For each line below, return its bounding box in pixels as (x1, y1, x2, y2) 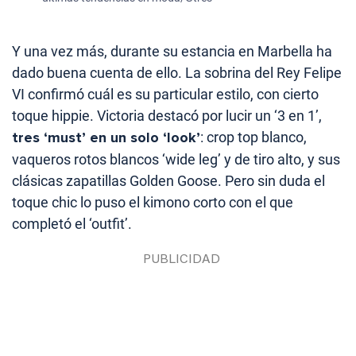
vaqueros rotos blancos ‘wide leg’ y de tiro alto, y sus (12, 151, 340, 168)
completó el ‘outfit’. (12, 215, 132, 233)
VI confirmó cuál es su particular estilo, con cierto (12, 86, 319, 103)
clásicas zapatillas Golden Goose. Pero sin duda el (12, 172, 325, 190)
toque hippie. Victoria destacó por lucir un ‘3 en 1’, (12, 107, 322, 125)
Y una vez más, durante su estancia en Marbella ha (12, 43, 332, 60)
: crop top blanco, (200, 129, 307, 146)
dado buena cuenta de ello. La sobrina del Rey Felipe (12, 64, 342, 82)
